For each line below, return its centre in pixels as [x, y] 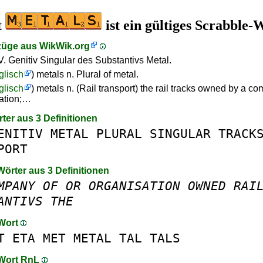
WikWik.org [65, 46]
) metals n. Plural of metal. [85, 74]
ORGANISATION [134, 186]
